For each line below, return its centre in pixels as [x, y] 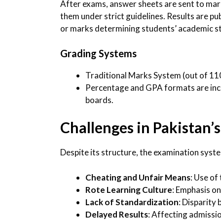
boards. [99, 100]
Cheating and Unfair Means [138, 177]
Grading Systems [98, 53]
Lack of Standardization [132, 202]
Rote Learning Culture [129, 189]
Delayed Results [117, 214]
